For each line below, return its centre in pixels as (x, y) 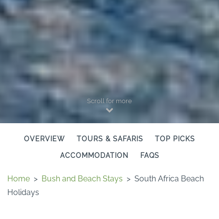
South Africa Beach (169, 178)
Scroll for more (109, 101)
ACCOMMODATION (94, 155)
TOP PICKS (175, 139)
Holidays (23, 192)
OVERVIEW (44, 139)
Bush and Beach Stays (82, 178)
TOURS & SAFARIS (110, 139)
